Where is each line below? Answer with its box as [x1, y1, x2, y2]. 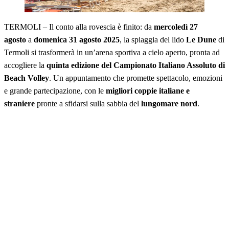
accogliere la [4, 61, 47, 70]
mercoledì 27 [154, 22, 198, 32]
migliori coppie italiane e [106, 86, 190, 96]
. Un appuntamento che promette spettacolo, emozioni [49, 74, 222, 83]
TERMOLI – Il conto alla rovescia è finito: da [4, 22, 154, 32]
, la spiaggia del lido [120, 35, 186, 44]
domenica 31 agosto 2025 [34, 35, 120, 44]
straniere [4, 99, 35, 108]
